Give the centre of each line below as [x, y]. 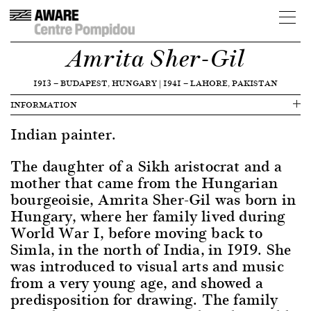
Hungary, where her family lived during [148, 216]
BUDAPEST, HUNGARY [109, 83]
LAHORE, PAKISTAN [234, 83]
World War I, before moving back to [136, 232]
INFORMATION [44, 104]
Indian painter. [63, 134]
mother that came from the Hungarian [144, 182]
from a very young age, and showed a [137, 282]
